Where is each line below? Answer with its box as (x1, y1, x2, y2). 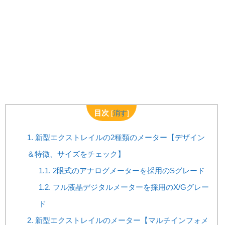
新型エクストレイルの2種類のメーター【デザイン (33, 133, 205, 142)
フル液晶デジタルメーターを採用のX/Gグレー (51, 182, 209, 191)
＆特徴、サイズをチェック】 (27, 149, 126, 158)
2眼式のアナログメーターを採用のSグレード (51, 166, 205, 175)
